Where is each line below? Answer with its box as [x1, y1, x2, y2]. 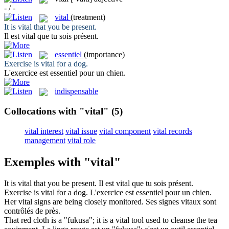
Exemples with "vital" [4, 155, 121, 169]
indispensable [55, 86, 98, 96]
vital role [67, 135, 96, 145]
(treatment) [71, 13, 105, 22]
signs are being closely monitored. [32, 197, 144, 207]
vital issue [65, 126, 97, 135]
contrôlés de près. [4, 207, 60, 216]
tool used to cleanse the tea [129, 216, 217, 225]
